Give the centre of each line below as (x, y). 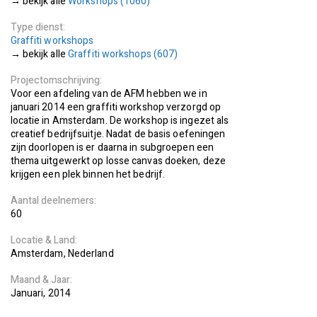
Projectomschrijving (55, 80)
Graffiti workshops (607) (123, 54)
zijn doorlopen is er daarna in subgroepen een (112, 148)
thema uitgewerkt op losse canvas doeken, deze (118, 161)
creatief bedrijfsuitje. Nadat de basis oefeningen (118, 134)
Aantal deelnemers (52, 201)
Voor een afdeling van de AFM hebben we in (109, 94)
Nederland (91, 254)
